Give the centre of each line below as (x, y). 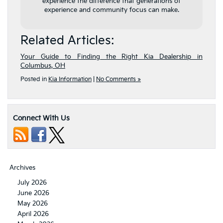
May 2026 (33, 203)
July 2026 (32, 182)
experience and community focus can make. (111, 10)
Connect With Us (41, 118)
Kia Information (70, 79)
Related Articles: (67, 40)
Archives (22, 167)
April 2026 (33, 214)
